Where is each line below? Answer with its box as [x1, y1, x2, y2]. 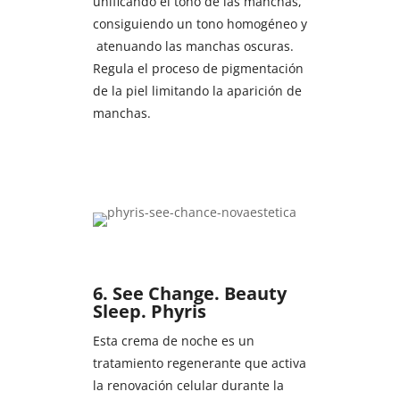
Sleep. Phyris [92, 298, 206, 323]
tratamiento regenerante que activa [92, 354, 306, 371]
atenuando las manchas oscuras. [92, 37, 294, 54]
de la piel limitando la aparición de [92, 81, 302, 99]
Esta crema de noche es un [92, 331, 254, 349]
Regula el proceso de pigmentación [92, 59, 304, 77]
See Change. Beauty [112, 280, 287, 305]
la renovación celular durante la [92, 376, 284, 394]
